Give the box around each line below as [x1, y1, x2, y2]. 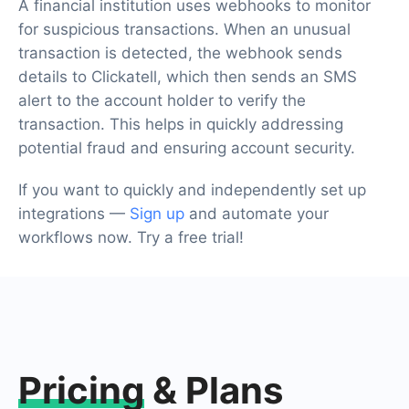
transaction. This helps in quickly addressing [18, 114, 343, 133]
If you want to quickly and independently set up [18, 180, 366, 199]
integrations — [18, 204, 130, 223]
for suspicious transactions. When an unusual [18, 19, 351, 38]
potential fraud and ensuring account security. [18, 138, 355, 157]
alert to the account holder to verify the [18, 90, 306, 110]
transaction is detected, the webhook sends [18, 43, 342, 62]
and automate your [184, 204, 329, 223]
